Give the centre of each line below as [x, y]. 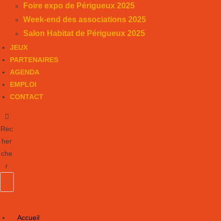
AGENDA [25, 72]
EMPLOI [23, 84]
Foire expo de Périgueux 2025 [79, 5]
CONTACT [27, 96]
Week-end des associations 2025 [85, 19]
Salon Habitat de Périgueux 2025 [84, 33]
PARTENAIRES [34, 59]
